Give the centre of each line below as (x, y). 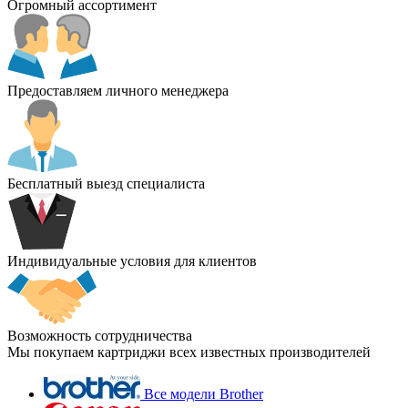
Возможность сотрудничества (100, 335)
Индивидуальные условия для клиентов (132, 260)
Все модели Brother (204, 393)
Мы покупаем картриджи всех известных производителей (189, 352)
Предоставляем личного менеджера (118, 90)
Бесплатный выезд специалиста (106, 183)
